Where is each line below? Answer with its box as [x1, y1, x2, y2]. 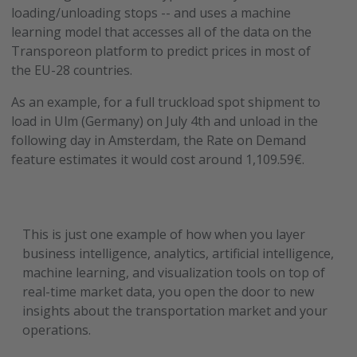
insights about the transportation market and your [22, 302, 328, 320]
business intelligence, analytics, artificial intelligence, [22, 245, 335, 263]
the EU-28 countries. [11, 61, 136, 80]
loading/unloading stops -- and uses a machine [11, 4, 292, 22]
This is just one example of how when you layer [22, 226, 306, 244]
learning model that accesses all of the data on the [11, 23, 312, 41]
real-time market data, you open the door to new [22, 283, 315, 301]
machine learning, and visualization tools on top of [22, 264, 326, 282]
